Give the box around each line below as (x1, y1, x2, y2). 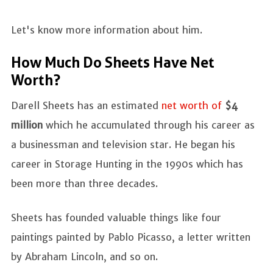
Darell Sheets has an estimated (11, 99, 161, 112)
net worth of (161, 99, 222, 112)
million (11, 118, 46, 131)
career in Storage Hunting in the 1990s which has (11, 157, 243, 170)
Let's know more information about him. (11, 23, 205, 36)
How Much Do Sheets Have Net (11, 54, 214, 71)
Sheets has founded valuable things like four (11, 211, 221, 224)
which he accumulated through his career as (46, 118, 255, 131)
